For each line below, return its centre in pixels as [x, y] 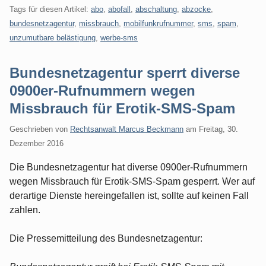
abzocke [196, 9]
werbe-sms [119, 37]
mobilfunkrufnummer [158, 23]
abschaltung [156, 9]
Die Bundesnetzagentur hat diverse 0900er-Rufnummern [129, 167]
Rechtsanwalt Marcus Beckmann [127, 129]
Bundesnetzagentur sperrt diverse [125, 72]
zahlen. [25, 210]
